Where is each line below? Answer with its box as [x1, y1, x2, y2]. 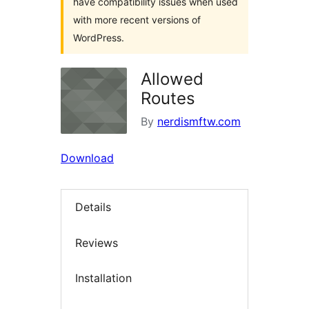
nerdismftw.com [157, 114, 241, 128]
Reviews [75, 235, 118, 250]
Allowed [141, 69, 203, 89]
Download [61, 151, 114, 165]
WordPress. [73, 32, 124, 43]
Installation [75, 271, 132, 286]
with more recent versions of [73, 14, 201, 26]
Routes [141, 88, 195, 108]
